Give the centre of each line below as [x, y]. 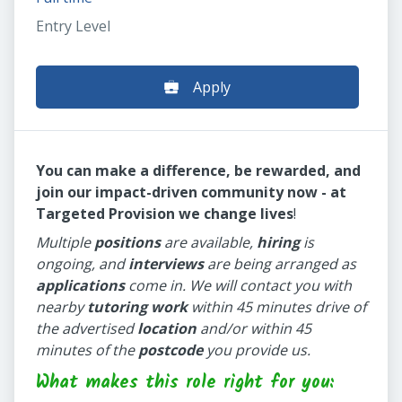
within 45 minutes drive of [277, 307]
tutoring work [137, 307]
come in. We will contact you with [238, 286]
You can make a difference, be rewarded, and [198, 171]
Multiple [65, 243]
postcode [170, 350]
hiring [278, 243]
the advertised [87, 329]
